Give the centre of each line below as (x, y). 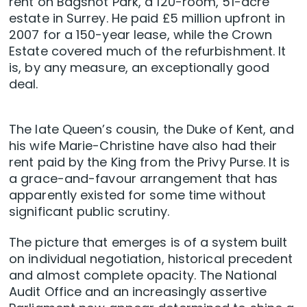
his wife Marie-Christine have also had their (143, 146)
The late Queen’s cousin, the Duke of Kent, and (151, 130)
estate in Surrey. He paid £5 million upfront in (147, 19)
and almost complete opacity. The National (143, 275)
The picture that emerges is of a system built (148, 243)
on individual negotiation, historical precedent (151, 259)
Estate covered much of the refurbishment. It (148, 51)
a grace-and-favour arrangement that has (143, 179)
